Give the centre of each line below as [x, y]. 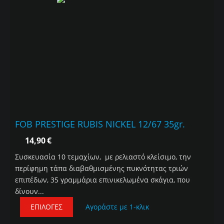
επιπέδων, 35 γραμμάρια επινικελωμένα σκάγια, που [102, 180]
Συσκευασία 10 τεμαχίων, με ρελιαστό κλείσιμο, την [103, 157]
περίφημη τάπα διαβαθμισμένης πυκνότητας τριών [101, 168]
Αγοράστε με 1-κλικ [117, 207]
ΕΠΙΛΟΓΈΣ [46, 207]
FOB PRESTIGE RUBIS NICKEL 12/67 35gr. [100, 124]
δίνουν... [29, 191]
